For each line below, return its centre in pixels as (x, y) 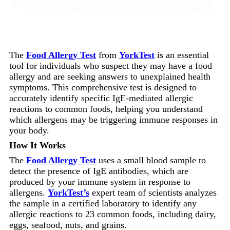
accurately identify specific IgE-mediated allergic (101, 98)
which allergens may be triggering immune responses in (113, 119)
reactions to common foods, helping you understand (106, 109)
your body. (29, 130)
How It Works (37, 145)
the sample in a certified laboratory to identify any (103, 203)
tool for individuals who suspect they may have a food (111, 65)
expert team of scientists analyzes (153, 192)
